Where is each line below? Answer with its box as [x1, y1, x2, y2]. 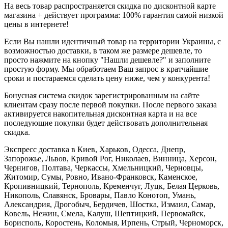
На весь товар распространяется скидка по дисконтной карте [4, 2, 216, 11]
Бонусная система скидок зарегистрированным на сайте [4, 91, 199, 100]
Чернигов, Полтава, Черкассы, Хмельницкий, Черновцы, [4, 163, 203, 173]
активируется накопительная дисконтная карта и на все [4, 109, 197, 119]
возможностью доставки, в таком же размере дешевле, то [4, 46, 202, 55]
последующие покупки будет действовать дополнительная [4, 119, 208, 128]
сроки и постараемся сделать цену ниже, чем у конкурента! [4, 74, 210, 83]
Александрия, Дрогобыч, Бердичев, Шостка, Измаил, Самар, [4, 200, 215, 209]
